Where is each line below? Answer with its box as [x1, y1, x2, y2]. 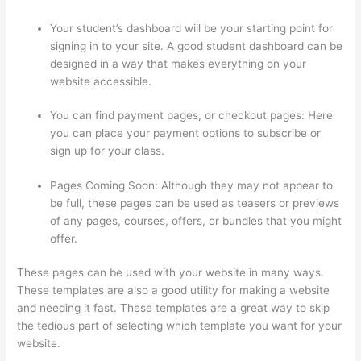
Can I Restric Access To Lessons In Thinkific [64, 337, 294, 351]
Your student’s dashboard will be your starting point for [50, 21, 334, 35]
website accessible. [50, 74, 152, 88]
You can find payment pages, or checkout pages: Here [50, 109, 334, 122]
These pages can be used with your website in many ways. [17, 266, 325, 280]
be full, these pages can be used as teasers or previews [50, 196, 340, 210]
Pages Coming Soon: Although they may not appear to [50, 178, 334, 192]
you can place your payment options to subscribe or [50, 127, 322, 140]
